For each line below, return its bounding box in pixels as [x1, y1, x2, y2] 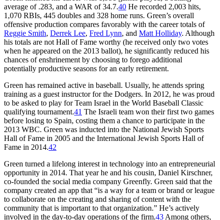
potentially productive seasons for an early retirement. [4, 64, 169, 73]
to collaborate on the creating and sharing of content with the [4, 194, 191, 203]
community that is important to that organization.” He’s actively [4, 203, 199, 212]
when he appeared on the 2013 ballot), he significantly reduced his [4, 46, 209, 55]
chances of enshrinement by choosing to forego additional [4, 55, 182, 64]
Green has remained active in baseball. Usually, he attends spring [4, 81, 204, 89]
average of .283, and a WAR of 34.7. [4, 2, 118, 11]
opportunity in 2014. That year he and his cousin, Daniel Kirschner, [4, 168, 213, 177]
